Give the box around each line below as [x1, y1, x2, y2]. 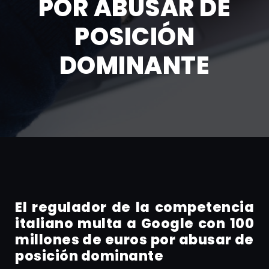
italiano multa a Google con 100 [15, 213, 254, 233]
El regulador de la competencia [15, 197, 254, 217]
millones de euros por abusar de [15, 229, 254, 249]
